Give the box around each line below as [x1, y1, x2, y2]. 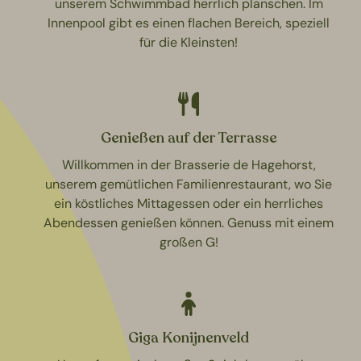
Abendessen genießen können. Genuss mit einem [44, 214, 334, 231]
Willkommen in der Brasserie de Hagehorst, [61, 156, 316, 173]
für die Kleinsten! [139, 33, 238, 51]
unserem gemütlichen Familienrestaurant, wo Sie [45, 175, 332, 193]
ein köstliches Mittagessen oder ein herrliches [54, 194, 323, 212]
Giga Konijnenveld [128, 327, 249, 347]
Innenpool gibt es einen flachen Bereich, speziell [48, 14, 330, 31]
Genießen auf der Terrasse [100, 127, 277, 147]
